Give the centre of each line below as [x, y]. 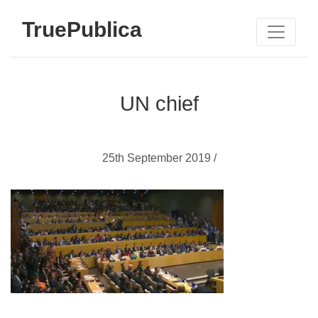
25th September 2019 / [159, 158]
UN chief [159, 104]
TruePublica [82, 29]
